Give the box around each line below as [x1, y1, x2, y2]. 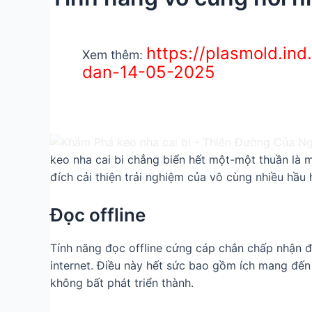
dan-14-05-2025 [82, 61, 216, 82]
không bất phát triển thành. [50, 275, 194, 290]
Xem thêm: [82, 47, 147, 62]
